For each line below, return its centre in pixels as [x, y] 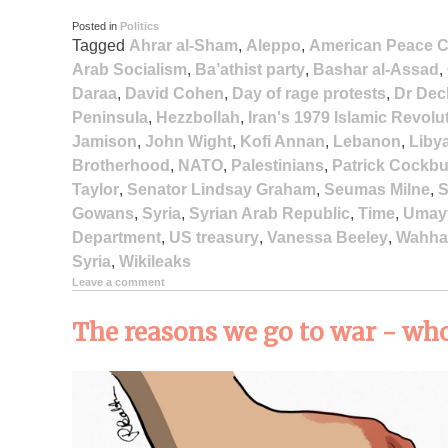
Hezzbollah [198, 117]
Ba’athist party [250, 69]
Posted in [96, 25]
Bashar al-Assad [376, 69]
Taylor [95, 189]
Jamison [104, 141]
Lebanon [367, 141]
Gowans [103, 213]
